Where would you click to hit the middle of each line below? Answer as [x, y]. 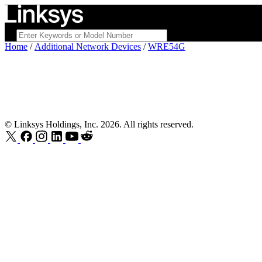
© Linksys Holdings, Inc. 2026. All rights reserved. [99, 125]
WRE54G [167, 46]
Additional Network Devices [88, 46]
